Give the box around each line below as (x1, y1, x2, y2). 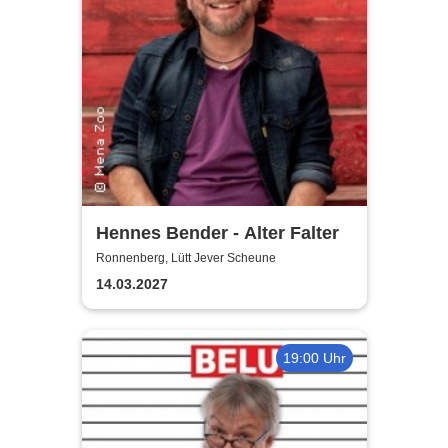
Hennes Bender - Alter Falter (95, 222, 339, 243)
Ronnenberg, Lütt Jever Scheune (95, 251, 276, 266)
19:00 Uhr (282, 349, 346, 366)
